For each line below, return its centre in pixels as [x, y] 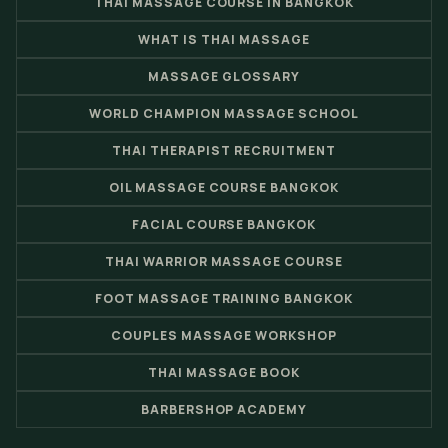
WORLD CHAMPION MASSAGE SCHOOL [224, 113]
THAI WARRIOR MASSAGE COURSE [224, 261]
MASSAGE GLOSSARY [224, 76]
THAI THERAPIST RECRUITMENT [224, 150]
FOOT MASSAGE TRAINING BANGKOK [224, 298]
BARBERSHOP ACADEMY [224, 409]
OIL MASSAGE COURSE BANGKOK [224, 187]
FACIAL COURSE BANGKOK [224, 224]
